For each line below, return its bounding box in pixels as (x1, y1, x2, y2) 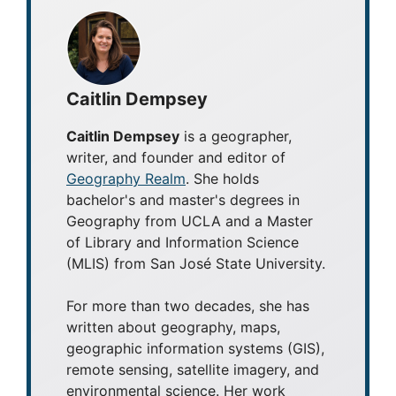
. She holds (186, 169, 259, 187)
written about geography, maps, (66, 317, 280, 336)
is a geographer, (179, 126, 292, 145)
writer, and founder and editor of (66, 148, 286, 166)
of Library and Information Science (66, 232, 299, 251)
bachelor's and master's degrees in (66, 190, 300, 209)
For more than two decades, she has (66, 296, 309, 315)
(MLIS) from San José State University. (66, 254, 325, 272)
